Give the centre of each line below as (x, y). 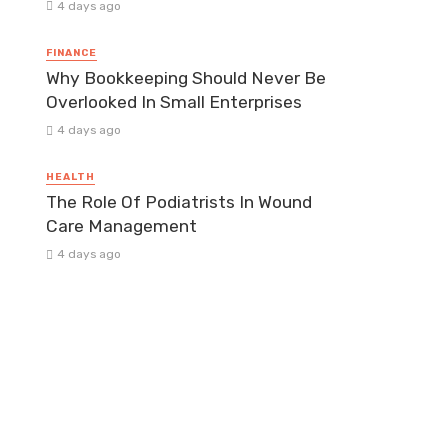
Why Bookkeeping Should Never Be (186, 77)
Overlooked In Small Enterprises (174, 101)
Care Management (121, 226)
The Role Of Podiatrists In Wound (179, 202)
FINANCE (71, 52)
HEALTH (70, 176)
